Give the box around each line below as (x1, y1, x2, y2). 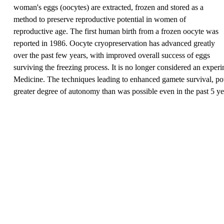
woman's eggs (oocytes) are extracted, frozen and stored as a (13, 3, 203, 12)
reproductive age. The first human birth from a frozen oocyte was (13, 27, 218, 36)
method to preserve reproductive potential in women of (13, 15, 186, 24)
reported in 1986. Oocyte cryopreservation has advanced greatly (13, 39, 215, 48)
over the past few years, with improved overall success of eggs (13, 51, 210, 60)
